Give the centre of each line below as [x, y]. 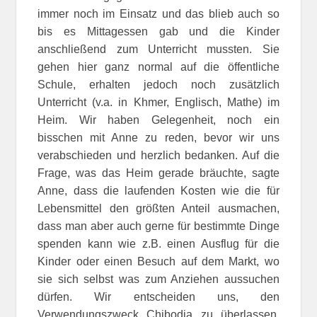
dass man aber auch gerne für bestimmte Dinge [158, 226]
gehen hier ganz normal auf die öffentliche [158, 67]
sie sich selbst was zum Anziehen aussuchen [158, 279]
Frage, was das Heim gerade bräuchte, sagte [158, 173]
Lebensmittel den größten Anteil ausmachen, [158, 208]
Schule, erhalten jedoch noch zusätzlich [158, 84]
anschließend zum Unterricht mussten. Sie [158, 49]
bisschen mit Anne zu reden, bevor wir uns [158, 137]
